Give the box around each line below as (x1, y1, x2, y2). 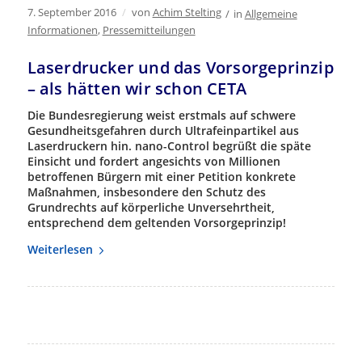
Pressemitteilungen (102, 23, 196, 38)
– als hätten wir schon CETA (27, 78, 246, 100)
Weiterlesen (27, 242, 93, 258)
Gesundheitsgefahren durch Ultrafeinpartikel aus (27, 123, 299, 139)
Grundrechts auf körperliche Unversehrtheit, (27, 200, 275, 216)
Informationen (27, 23, 98, 38)
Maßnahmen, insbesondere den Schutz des (27, 184, 266, 200)
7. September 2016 (27, 5, 116, 20)
